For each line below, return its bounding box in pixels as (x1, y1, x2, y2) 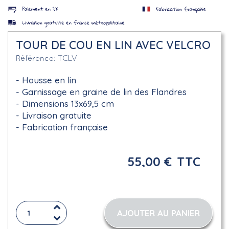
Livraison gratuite (22, 110, 91, 121)
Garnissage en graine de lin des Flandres (22, 86, 187, 97)
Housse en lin (22, 75, 76, 85)
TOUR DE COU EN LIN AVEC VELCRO (16, 38, 211, 52)
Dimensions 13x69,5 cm (22, 98, 114, 109)
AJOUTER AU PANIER (117, 208, 200, 218)
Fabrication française (22, 122, 108, 132)
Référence (16, 55, 54, 62)
